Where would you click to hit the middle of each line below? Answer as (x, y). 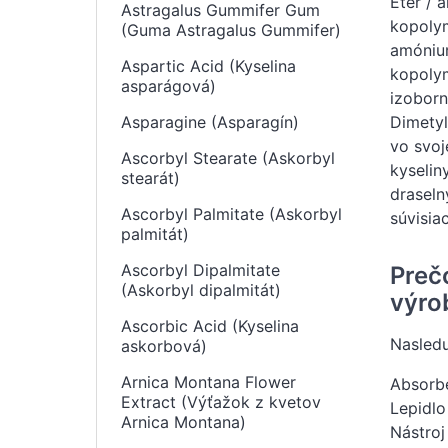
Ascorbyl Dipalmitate (200, 270)
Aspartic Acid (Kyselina (208, 66)
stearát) (150, 178)
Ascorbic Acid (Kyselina (210, 326)
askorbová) (164, 346)
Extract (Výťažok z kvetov (221, 402)
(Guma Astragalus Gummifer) (231, 30)
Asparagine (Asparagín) (210, 122)
